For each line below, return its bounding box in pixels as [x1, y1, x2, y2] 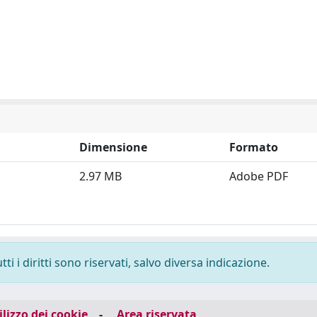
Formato [229, 139, 278, 155]
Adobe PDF [229, 168, 288, 184]
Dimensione [79, 139, 147, 155]
